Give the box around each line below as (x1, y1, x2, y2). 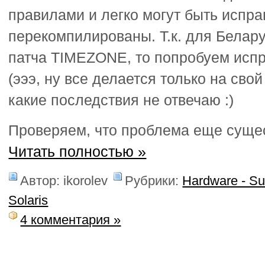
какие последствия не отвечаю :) (8, 92, 234, 109)
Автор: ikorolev (20, 173, 108, 189)
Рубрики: (125, 173, 183, 189)
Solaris (8, 193, 49, 208)
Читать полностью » (8, 143, 147, 160)
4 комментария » (20, 212, 121, 228)
